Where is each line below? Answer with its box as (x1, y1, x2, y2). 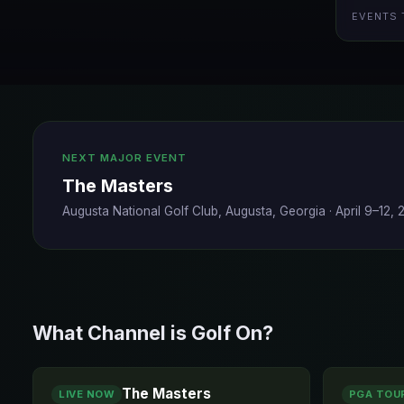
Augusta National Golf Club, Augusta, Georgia (62, 204, 326, 218)
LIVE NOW (59, 387, 115, 400)
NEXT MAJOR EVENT (62, 151, 187, 164)
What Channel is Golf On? (32, 321, 273, 344)
